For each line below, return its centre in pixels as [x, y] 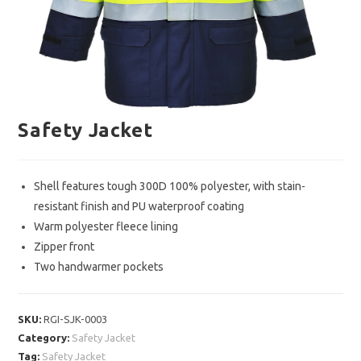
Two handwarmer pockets [99, 267]
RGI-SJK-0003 [76, 320]
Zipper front [64, 247]
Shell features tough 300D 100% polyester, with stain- [170, 187]
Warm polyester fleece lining [106, 227]
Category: [45, 338]
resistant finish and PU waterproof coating [139, 207]
